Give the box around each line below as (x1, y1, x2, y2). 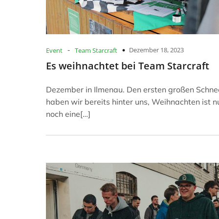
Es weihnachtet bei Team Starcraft (46, 59, 209, 72)
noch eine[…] (46, 109, 90, 119)
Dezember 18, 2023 (129, 45, 184, 54)
